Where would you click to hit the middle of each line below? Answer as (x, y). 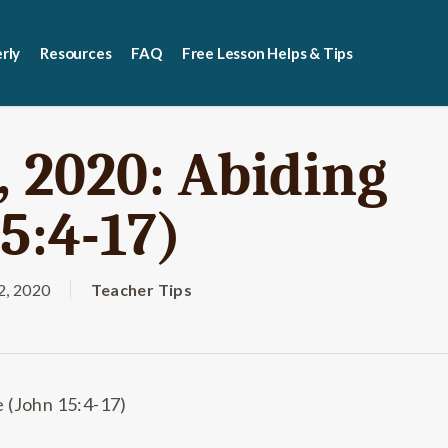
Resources (76, 53)
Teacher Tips (142, 289)
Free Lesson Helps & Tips (267, 53)
